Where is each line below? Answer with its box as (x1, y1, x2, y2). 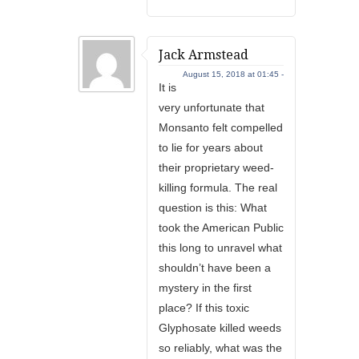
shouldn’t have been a (159, 261, 271, 274)
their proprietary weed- (159, 161, 274, 174)
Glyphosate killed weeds (159, 321, 281, 334)
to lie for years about (159, 141, 263, 154)
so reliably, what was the (159, 341, 282, 354)
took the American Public (159, 221, 284, 234)
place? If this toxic (159, 301, 249, 314)
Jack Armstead (159, 47, 248, 63)
